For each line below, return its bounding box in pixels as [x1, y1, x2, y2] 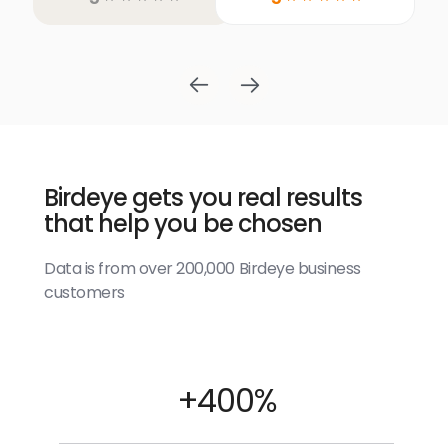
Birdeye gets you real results [44, 181, 363, 214]
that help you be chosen [44, 207, 322, 240]
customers [44, 281, 125, 304]
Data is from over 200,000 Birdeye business [44, 257, 361, 280]
